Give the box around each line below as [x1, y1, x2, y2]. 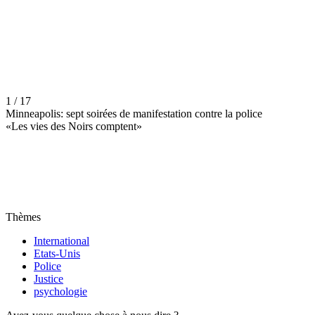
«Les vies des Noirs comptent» [6, 120, 142, 133]
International [34, 235, 89, 247]
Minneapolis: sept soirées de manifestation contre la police [6, 108, 262, 120]
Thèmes [6, 211, 41, 224]
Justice [34, 273, 63, 285]
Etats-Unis [34, 247, 80, 260]
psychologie [34, 285, 87, 298]
